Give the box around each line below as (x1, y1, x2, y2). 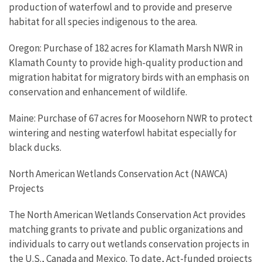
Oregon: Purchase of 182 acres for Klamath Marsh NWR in (9, 42, 243, 54)
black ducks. (9, 141, 61, 154)
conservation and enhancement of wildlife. (9, 85, 187, 98)
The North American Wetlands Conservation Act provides (9, 208, 246, 221)
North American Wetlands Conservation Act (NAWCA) (9, 167, 228, 180)
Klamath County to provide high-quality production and (9, 56, 243, 69)
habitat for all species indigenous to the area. (9, 15, 197, 28)
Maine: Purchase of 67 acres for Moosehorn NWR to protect (9, 112, 253, 125)
